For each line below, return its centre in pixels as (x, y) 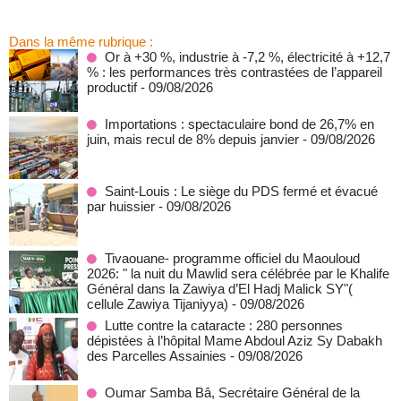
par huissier (121, 206)
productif (112, 87)
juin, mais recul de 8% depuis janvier (193, 139)
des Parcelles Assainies (157, 356)
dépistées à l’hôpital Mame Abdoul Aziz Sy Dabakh (235, 341)
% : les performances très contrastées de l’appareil (235, 72)
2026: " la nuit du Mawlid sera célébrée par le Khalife (238, 273)
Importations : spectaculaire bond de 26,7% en (239, 124)
